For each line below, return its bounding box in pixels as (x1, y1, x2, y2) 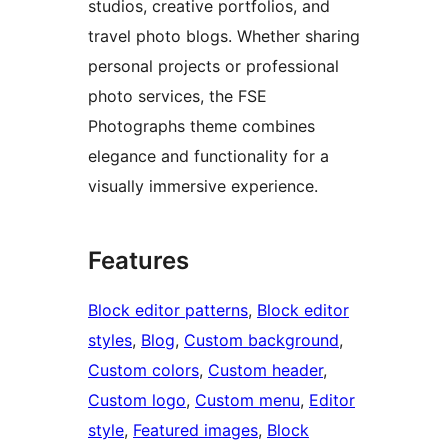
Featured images (133, 419, 258, 440)
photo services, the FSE (88, 85, 267, 106)
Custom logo (88, 389, 186, 410)
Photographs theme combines (88, 115, 315, 136)
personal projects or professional (88, 55, 339, 76)
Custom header (208, 359, 323, 380)
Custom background (184, 329, 339, 350)
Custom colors (88, 359, 199, 380)
